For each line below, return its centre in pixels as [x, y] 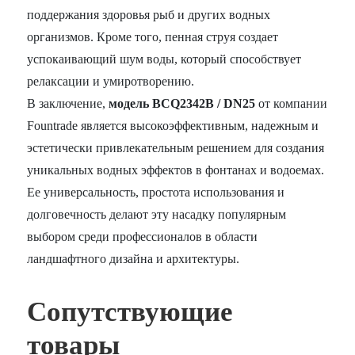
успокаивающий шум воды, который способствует [164, 59]
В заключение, [68, 104]
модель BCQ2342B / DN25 [182, 104]
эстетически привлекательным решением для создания [176, 148]
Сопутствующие [130, 312]
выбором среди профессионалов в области [143, 237]
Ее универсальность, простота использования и [156, 193]
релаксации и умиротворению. [111, 82]
